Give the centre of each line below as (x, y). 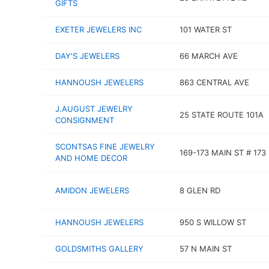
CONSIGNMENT (85, 120)
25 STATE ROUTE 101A (221, 114)
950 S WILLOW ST (213, 222)
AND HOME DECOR (91, 158)
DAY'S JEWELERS (87, 56)
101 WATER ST (205, 29)
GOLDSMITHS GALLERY (99, 249)
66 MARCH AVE (208, 56)
